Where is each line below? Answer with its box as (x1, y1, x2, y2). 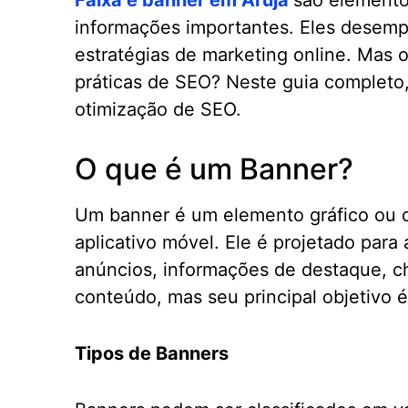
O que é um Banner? (75, 151, 353, 187)
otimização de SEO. (75, 98, 241, 120)
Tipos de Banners (75, 342, 229, 364)
